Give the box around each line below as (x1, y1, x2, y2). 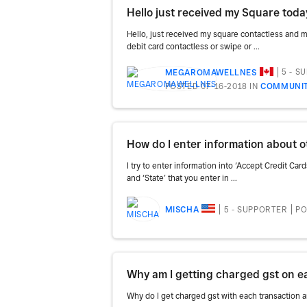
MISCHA (164, 204, 199, 215)
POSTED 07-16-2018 (164, 81, 247, 92)
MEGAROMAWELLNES (164, 66, 257, 77)
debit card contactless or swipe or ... (127, 40, 260, 51)
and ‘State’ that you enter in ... (127, 173, 237, 184)
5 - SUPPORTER (223, 204, 288, 214)
